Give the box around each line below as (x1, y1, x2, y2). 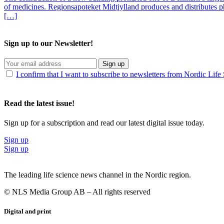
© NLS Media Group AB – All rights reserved (4, 187, 150, 196)
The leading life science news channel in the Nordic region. (4, 170, 191, 179)
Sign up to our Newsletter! (4, 39, 93, 48)
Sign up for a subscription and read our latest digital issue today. (4, 118, 204, 127)
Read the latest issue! (4, 98, 74, 107)
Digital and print (4, 207, 51, 215)
